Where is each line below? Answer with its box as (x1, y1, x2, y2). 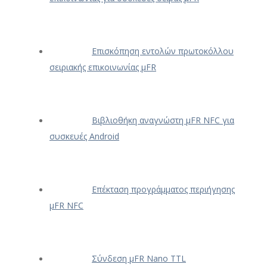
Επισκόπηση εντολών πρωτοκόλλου (92, 45, 234, 57)
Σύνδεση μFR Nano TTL (92, 253, 186, 265)
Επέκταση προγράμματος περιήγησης (92, 184, 235, 195)
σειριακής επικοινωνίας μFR (49, 61, 156, 73)
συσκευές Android (49, 131, 119, 142)
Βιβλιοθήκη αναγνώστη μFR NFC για (92, 114, 234, 126)
